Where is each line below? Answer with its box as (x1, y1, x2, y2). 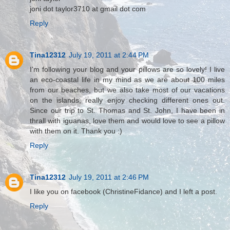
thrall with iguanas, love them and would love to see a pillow (30, 116, 225, 125)
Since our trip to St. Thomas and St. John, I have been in (30, 106, 225, 114)
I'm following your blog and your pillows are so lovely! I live (30, 65, 225, 73)
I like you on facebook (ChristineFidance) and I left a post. (30, 187, 217, 196)
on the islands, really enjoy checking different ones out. (30, 95, 225, 104)
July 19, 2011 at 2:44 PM (69, 50, 149, 59)
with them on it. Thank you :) (30, 126, 122, 135)
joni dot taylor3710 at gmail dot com (30, 4, 146, 13)
